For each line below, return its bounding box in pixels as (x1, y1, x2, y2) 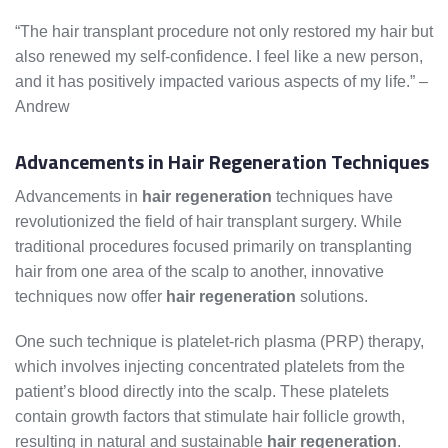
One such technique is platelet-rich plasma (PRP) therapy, (15, 333, 424, 351)
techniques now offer (15, 288, 166, 306)
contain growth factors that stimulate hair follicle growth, (15, 408, 405, 426)
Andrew (15, 98, 70, 116)
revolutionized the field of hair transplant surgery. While (15, 213, 402, 231)
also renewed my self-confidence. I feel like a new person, (15, 48, 423, 66)
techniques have (272, 188, 393, 206)
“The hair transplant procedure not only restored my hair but (15, 23, 433, 41)
